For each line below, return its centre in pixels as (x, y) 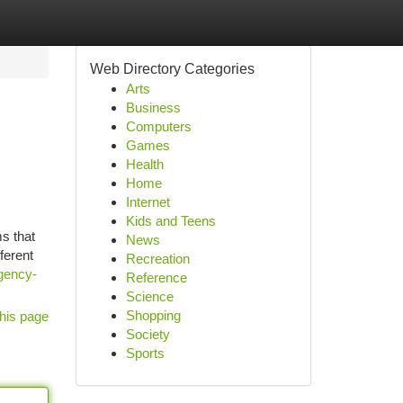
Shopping (153, 315)
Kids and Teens (170, 221)
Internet (148, 202)
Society (148, 334)
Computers (158, 126)
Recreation (157, 259)
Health (144, 164)
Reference (156, 278)
